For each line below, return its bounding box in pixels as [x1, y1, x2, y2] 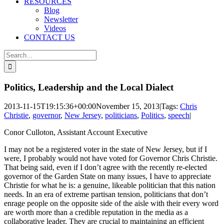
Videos [44, 24, 66, 32]
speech [168, 111, 189, 120]
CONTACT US [24, 33, 75, 41]
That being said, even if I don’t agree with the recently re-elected [4, 163, 207, 172]
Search [3, 49, 25, 58]
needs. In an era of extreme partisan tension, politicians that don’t [4, 190, 208, 199]
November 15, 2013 [96, 102, 159, 111]
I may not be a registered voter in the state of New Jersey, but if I [4, 145, 207, 154]
